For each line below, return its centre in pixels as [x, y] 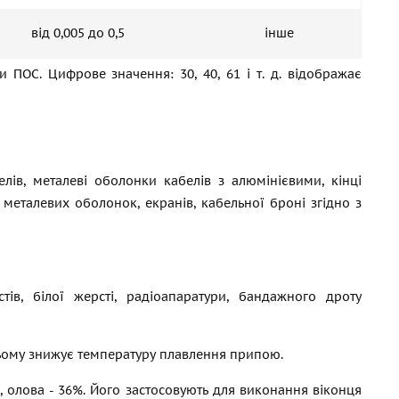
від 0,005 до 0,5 [78, 33]
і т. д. [265, 74]
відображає [322, 74]
